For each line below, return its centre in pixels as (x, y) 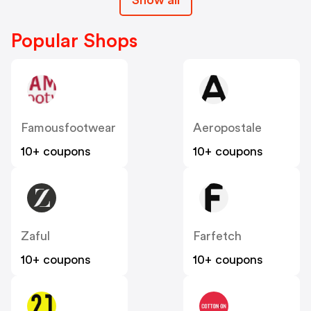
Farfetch (217, 236)
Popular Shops (74, 41)
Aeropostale (227, 127)
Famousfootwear (68, 127)
